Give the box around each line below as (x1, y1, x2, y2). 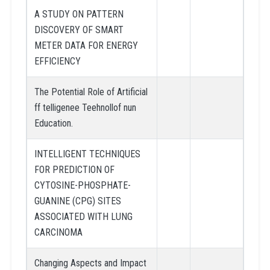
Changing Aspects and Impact (34, 257, 146, 269)
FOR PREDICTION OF (34, 163, 115, 175)
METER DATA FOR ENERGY (34, 39, 138, 51)
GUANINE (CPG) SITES (34, 195, 121, 207)
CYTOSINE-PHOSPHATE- (34, 179, 131, 191)
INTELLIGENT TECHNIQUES (34, 148, 140, 160)
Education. (34, 117, 73, 129)
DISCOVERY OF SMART (34, 24, 124, 36)
